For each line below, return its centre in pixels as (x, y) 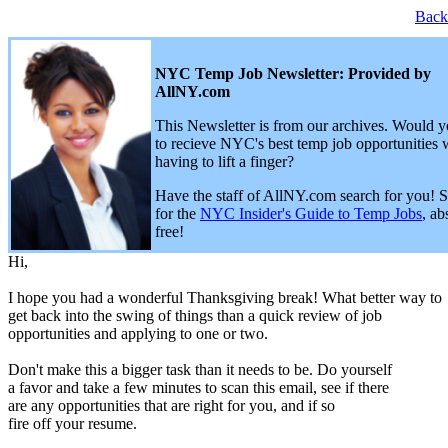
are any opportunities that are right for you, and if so (171, 405)
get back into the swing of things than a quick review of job (195, 315)
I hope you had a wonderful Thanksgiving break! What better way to (225, 297)
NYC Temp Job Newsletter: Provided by (293, 73)
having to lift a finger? (224, 161)
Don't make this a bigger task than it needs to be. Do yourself (200, 369)
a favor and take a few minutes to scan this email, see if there (198, 387)
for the (177, 213)
